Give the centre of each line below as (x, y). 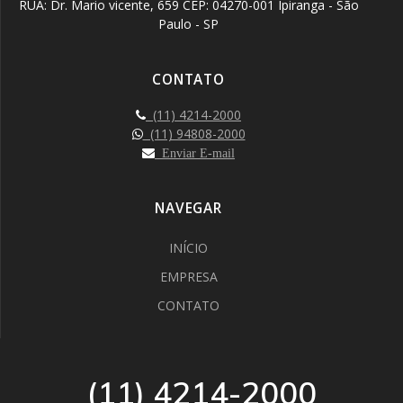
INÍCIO (188, 248)
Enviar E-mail (195, 153)
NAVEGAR (188, 208)
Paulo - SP (188, 24)
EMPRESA (188, 277)
